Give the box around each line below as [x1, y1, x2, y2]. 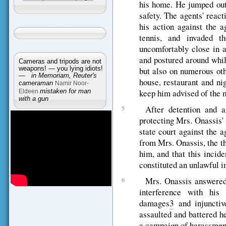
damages [139, 197, 169, 209]
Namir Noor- [54, 79, 89, 87]
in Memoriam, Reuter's [31, 72, 97, 79]
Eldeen [18, 87, 40, 95]
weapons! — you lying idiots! [18, 65, 103, 72]
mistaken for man [39, 87, 91, 95]
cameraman [18, 79, 55, 87]
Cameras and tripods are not [18, 58, 101, 65]
